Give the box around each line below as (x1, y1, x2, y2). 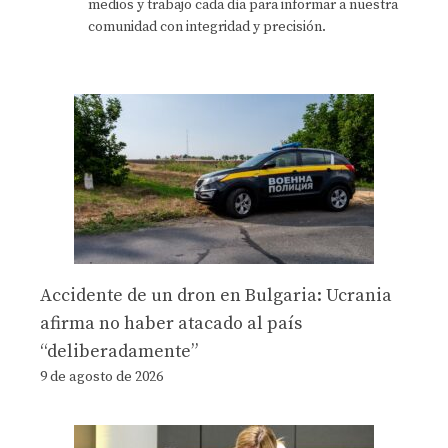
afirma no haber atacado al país (40, 312, 302, 336)
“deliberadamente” (40, 340, 198, 364)
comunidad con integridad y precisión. (88, 17, 326, 36)
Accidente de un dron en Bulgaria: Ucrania (40, 284, 392, 308)
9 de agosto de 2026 (40, 368, 163, 387)
